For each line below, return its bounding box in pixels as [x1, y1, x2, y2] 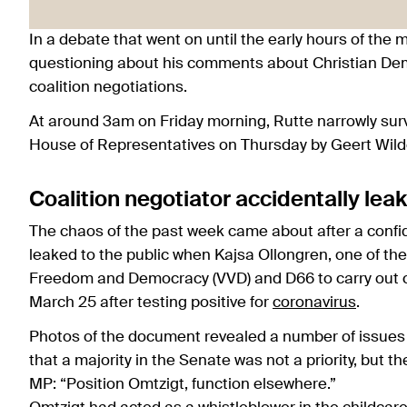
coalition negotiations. [29, 80, 194, 96]
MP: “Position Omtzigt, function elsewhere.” [29, 377, 336, 393]
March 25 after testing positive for [29, 295, 273, 312]
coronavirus [273, 295, 356, 312]
